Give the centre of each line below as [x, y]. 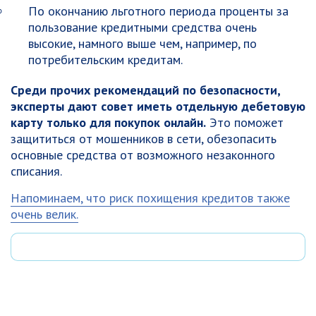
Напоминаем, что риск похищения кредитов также [150, 198]
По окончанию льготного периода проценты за [158, 11]
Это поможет [245, 122]
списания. [36, 171]
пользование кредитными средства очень [142, 27]
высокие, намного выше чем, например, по [142, 43]
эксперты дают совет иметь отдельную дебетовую [158, 106]
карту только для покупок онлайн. [108, 122]
